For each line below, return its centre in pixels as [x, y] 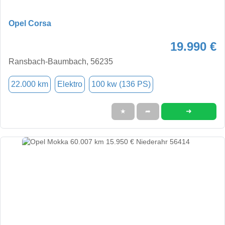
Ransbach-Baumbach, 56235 [61, 61]
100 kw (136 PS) [121, 84]
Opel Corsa [30, 23]
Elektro [70, 84]
